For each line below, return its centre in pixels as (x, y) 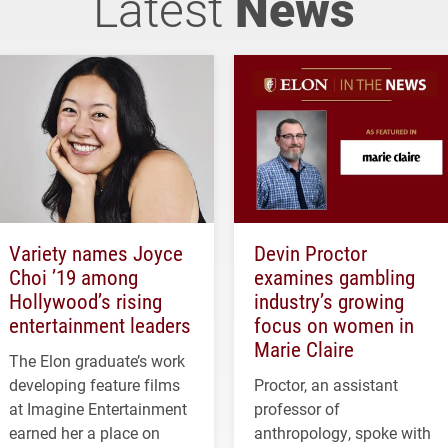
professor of (297, 409)
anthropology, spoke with (342, 433)
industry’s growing (329, 301)
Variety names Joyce (96, 253)
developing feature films (94, 385)
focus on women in (334, 325)
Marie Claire (304, 349)
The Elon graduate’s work (97, 361)
